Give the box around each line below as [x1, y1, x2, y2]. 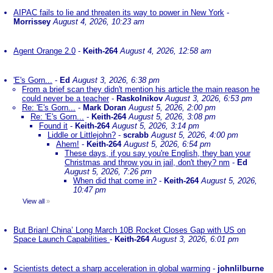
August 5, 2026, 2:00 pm [129, 103, 216, 112]
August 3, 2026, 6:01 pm [152, 235, 239, 244]
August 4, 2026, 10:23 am [53, 17, 144, 26]
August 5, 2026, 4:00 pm [151, 130, 238, 140]
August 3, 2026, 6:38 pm [73, 76, 160, 85]
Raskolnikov [116, 94, 163, 103]
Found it [39, 121, 68, 130]
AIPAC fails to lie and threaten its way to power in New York [13, 8, 224, 17]
